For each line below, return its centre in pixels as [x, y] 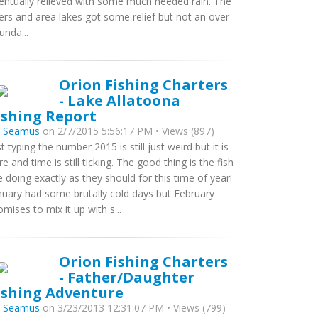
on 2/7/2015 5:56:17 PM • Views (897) [127, 131]
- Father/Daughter [127, 277]
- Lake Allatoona [120, 100]
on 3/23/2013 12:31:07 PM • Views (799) [133, 308]
